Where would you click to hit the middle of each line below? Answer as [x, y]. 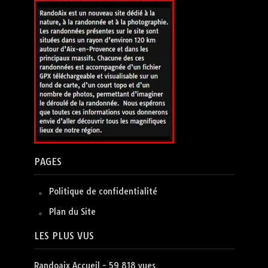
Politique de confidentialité [103, 191]
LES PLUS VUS [64, 236]
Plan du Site [72, 211]
